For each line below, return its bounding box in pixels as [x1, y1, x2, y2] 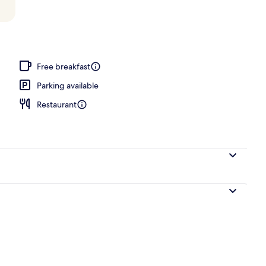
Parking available [37, 80, 99, 91]
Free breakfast [37, 61, 90, 72]
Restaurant [37, 99, 77, 110]
